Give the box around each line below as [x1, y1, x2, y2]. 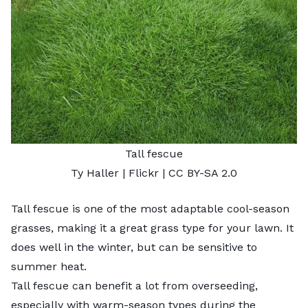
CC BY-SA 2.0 [168, 166, 237, 179]
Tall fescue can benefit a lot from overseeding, [11, 278, 258, 292]
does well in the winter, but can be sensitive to [11, 240, 257, 254]
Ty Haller [71, 166, 119, 179]
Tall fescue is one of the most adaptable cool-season [11, 201, 289, 215]
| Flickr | [119, 166, 168, 179]
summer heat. [11, 259, 90, 273]
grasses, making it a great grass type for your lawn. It [11, 221, 294, 234]
